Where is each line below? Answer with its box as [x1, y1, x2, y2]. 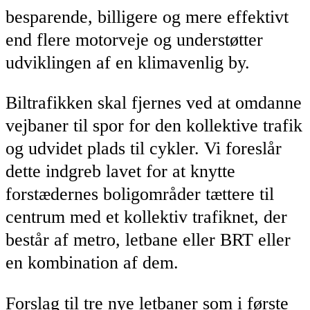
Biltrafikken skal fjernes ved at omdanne [6, 93, 302, 113]
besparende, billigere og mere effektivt [6, 6, 289, 27]
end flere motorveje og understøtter [6, 29, 263, 50]
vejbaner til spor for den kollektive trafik [6, 116, 302, 136]
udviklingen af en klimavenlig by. [6, 52, 250, 73]
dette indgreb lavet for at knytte [6, 161, 235, 182]
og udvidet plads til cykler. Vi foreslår [6, 138, 282, 159]
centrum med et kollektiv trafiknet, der [6, 207, 287, 228]
